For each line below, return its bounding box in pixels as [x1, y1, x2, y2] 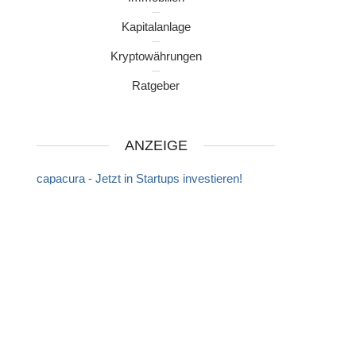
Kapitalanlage [121, 20, 191, 34]
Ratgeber [132, 79, 180, 93]
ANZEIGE [124, 137, 188, 154]
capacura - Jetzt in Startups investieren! [37, 172, 242, 186]
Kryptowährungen [110, 49, 202, 64]
